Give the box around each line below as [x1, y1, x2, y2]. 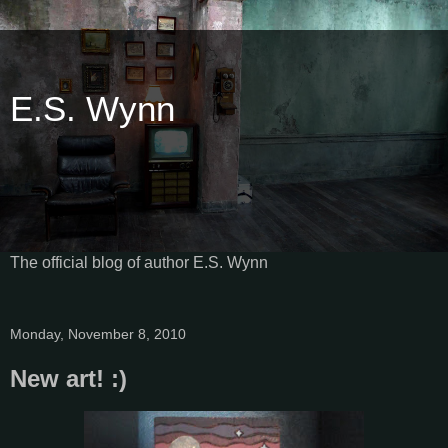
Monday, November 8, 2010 [10, 325, 186, 342]
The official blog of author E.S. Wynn [10, 253, 268, 271]
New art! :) [10, 364, 127, 392]
